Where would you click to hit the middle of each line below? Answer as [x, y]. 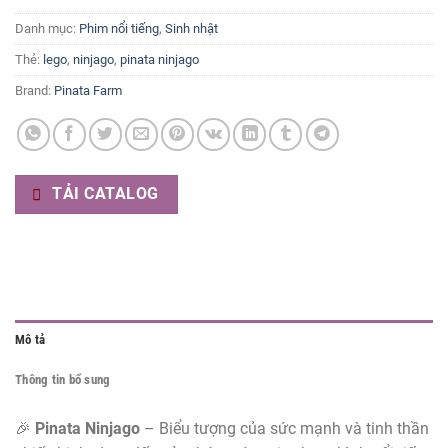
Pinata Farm [88, 90]
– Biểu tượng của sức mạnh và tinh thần [284, 428]
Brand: [34, 90]
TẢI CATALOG [103, 193]
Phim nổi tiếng [119, 28]
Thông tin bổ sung [63, 379]
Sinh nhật [191, 28]
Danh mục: [47, 28]
